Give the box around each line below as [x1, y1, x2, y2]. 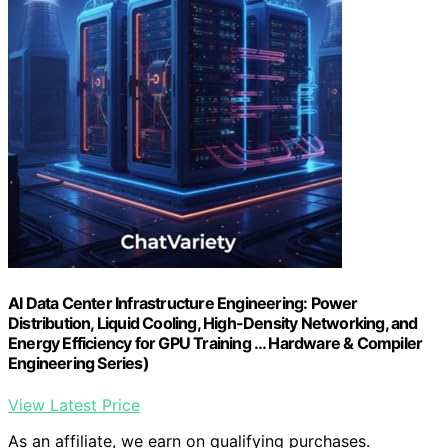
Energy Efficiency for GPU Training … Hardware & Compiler [8, 333, 423, 354]
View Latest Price [8, 394, 140, 415]
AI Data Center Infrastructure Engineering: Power [8, 293, 358, 314]
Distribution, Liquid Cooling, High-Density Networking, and [8, 313, 418, 334]
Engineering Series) [8, 353, 149, 374]
